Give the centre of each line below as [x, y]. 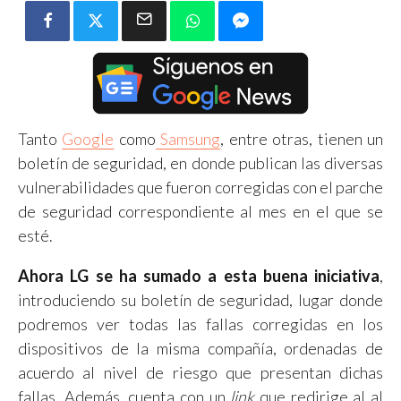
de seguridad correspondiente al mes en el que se [200, 211]
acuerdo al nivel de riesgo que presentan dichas [200, 372]
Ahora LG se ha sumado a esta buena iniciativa [199, 275]
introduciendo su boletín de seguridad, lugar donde [200, 299]
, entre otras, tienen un [302, 138]
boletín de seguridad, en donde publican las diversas [200, 162]
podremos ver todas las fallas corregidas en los [200, 324]
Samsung [188, 138]
